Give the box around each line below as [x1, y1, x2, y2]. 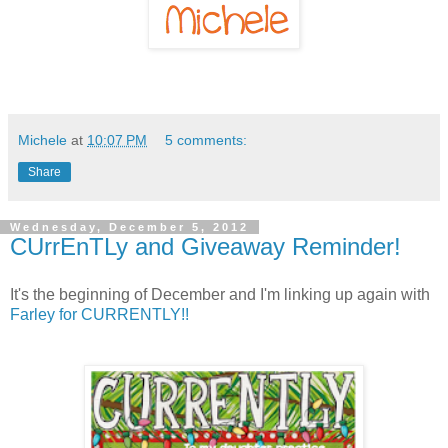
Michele [18, 131, 67, 148]
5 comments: [165, 131, 248, 148]
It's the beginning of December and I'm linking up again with [10, 285, 430, 303]
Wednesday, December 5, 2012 [10, 220, 249, 233]
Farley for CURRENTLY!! [10, 305, 189, 323]
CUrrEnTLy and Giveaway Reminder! [10, 232, 401, 260]
